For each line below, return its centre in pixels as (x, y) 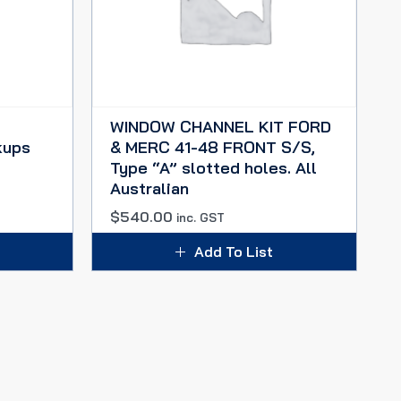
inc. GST (200, 218)
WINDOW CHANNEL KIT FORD (221, 127)
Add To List (234, 252)
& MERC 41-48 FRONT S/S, (213, 147)
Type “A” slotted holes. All (213, 168)
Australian (149, 188)
